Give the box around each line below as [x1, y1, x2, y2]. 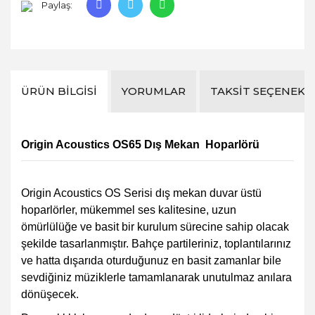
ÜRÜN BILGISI [21, 84, 97, 98]
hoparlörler [21, 203, 75, 216]
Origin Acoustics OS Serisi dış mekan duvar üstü [21, 186, 262, 199]
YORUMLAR [122, 84, 186, 98]
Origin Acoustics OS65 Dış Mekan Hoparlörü [21, 138, 259, 150]
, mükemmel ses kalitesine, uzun [75, 203, 236, 216]
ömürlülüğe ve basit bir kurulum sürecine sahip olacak [21, 220, 289, 233]
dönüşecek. [21, 288, 79, 300]
